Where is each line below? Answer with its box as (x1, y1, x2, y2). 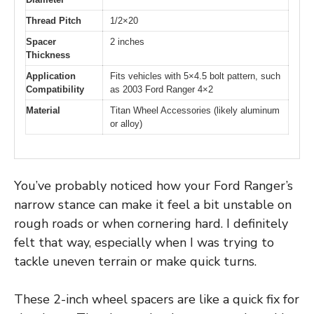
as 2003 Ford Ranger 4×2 (110, 83, 213, 95)
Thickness (26, 49, 70, 60)
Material (26, 104, 60, 116)
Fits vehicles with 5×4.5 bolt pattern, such (110, 70, 280, 81)
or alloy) (110, 118, 142, 129)
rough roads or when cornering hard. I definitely (14, 215, 288, 233)
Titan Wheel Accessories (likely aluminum (110, 104, 280, 116)
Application (26, 70, 76, 81)
